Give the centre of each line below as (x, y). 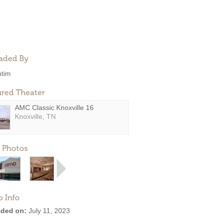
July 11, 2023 (48, 211)
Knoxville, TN (35, 116)
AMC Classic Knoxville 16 (54, 108)
